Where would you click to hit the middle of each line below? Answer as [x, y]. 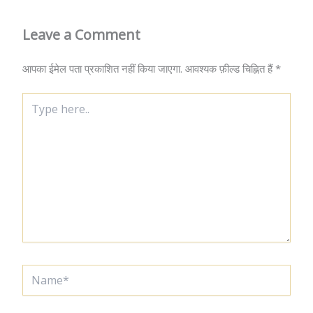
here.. [34, 112]
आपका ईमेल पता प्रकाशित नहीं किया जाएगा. [102, 69]
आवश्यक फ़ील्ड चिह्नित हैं [230, 69]
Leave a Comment [81, 35]
